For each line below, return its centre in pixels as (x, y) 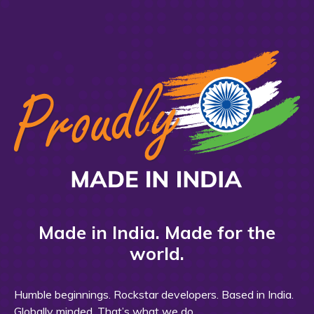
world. (157, 253)
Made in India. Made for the (157, 232)
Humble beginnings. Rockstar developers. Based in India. (154, 294)
